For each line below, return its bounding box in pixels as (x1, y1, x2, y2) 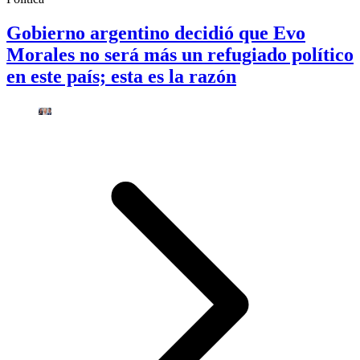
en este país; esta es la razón (6, 65, 236, 87)
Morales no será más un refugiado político (6, 43, 354, 65)
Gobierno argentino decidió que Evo (6, 22, 305, 43)
